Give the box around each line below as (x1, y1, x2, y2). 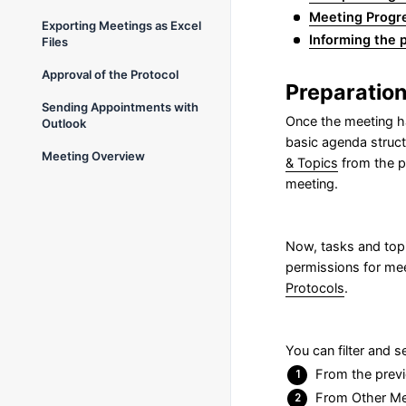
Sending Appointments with (42, 100, 198, 114)
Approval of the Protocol (42, 67, 179, 82)
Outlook (42, 116, 86, 130)
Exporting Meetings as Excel (42, 18, 201, 33)
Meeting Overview (42, 149, 145, 163)
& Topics (285, 155, 338, 171)
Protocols (285, 280, 344, 296)
